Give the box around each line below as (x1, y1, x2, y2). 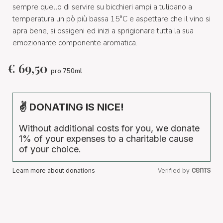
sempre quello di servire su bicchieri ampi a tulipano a (12, 1, 192, 12)
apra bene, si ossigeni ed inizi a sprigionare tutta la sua (12, 25, 194, 36)
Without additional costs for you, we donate (19, 123, 200, 133)
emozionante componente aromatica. (12, 37, 137, 48)
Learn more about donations (12, 167, 95, 174)
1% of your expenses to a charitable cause (19, 133, 193, 144)
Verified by (158, 167, 190, 174)
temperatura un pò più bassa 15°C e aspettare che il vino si (12, 13, 211, 24)
